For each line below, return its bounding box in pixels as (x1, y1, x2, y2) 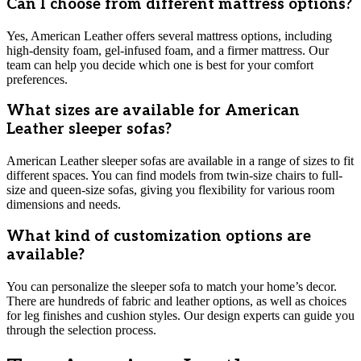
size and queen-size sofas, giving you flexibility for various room (6, 183, 334, 197)
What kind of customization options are (6, 226, 311, 246)
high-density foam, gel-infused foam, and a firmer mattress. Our (6, 43, 329, 57)
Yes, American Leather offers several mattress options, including (6, 28, 332, 43)
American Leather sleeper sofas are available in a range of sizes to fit (6, 154, 354, 168)
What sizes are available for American (6, 102, 300, 121)
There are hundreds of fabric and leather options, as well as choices (6, 293, 346, 308)
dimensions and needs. (6, 197, 121, 212)
